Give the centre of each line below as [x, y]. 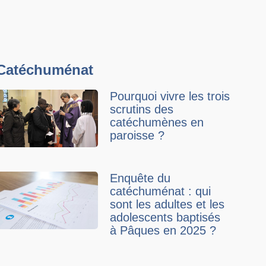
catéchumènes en [157, 122]
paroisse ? [137, 135]
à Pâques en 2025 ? [163, 230]
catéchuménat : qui [161, 191]
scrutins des [142, 109]
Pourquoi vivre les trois [170, 96]
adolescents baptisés [165, 217]
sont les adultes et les [167, 204]
